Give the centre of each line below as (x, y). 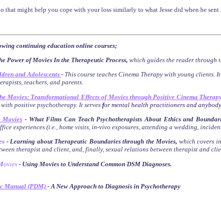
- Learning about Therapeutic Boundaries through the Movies (91, 142)
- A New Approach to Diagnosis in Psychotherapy (114, 186)
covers (205, 142)
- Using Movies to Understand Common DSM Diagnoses (94, 164)
